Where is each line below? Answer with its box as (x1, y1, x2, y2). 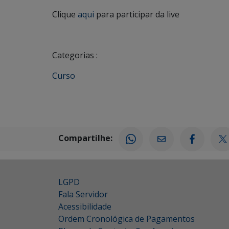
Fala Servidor (58, 189, 108, 200)
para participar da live (94, 9, 179, 20)
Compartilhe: (58, 132, 112, 144)
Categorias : (52, 50, 98, 61)
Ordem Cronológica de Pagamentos (58, 213, 195, 224)
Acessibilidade (58, 201, 111, 212)
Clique (52, 9, 78, 20)
